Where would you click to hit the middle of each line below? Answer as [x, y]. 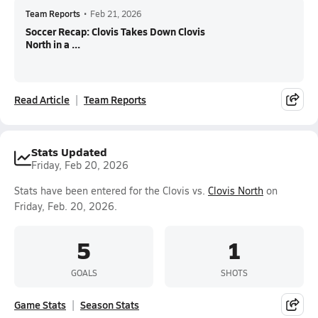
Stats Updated [69, 152]
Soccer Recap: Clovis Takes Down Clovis [115, 31]
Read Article [42, 99]
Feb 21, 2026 [116, 13]
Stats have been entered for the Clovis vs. [111, 191]
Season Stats [110, 305]
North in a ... [53, 44]
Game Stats [40, 305]
